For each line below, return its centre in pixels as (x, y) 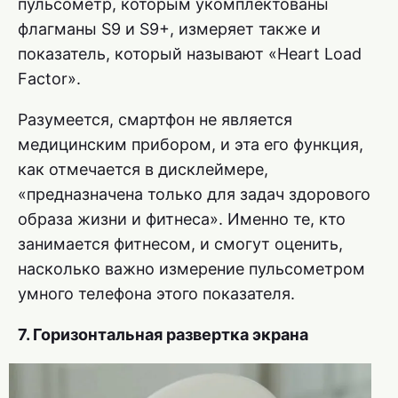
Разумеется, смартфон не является (155, 119)
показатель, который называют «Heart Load (190, 53)
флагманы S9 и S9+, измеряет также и (169, 28)
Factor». (49, 78)
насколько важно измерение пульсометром (191, 268)
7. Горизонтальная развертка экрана (163, 334)
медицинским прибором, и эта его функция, (191, 144)
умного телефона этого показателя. (156, 293)
